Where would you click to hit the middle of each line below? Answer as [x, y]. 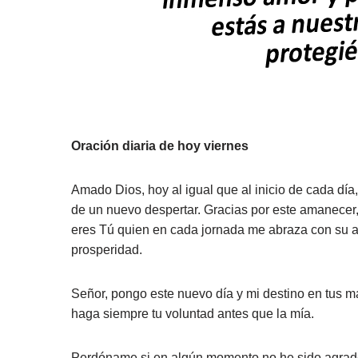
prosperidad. [107, 249]
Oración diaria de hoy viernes [160, 145]
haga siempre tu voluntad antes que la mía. [193, 313]
